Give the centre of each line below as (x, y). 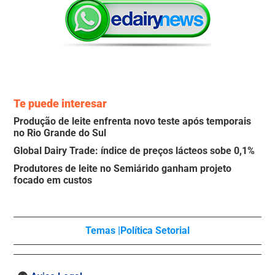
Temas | (103, 231)
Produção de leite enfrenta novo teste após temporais (133, 122)
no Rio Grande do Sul (60, 133)
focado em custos (53, 180)
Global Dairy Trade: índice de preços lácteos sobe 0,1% (134, 151)
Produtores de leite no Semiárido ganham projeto (123, 169)
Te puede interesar (60, 104)
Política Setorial (155, 231)
